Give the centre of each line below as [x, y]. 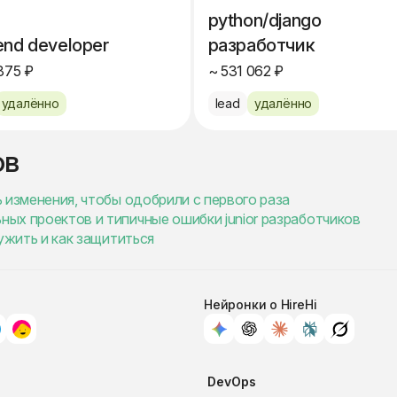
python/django [265, 20]
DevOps [232, 381]
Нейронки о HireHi [261, 304]
